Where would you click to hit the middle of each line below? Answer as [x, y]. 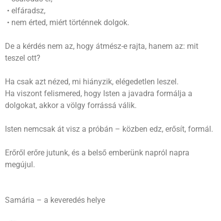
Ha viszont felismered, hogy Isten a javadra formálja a [99, 93]
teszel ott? [23, 58]
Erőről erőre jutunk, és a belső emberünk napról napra [97, 152]
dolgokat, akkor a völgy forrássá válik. [71, 105]
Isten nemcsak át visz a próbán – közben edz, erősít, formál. [109, 129]
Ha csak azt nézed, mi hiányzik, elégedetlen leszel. [92, 81]
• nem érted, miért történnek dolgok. [67, 22]
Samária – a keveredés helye [55, 200]
